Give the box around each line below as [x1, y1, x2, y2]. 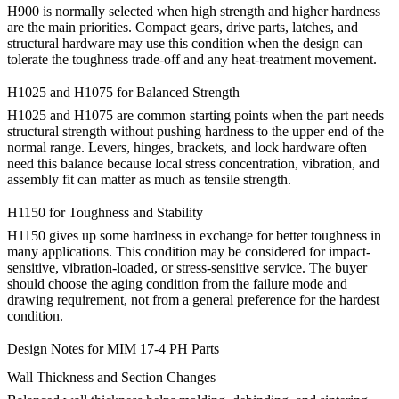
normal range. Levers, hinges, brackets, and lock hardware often [7, 140, 367, 155]
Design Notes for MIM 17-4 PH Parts [7, 341, 219, 357]
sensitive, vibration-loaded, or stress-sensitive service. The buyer [7, 260, 367, 276]
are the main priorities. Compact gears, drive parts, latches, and [7, 19, 358, 35]
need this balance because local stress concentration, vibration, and [7, 156, 379, 171]
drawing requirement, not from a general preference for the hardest [7, 292, 379, 308]
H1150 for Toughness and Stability [7, 205, 203, 221]
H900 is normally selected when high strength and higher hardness [7, 3, 380, 19]
